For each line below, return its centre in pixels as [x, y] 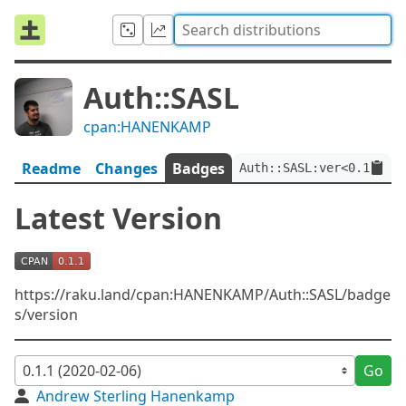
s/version [46, 314]
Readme [51, 169]
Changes [126, 169]
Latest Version [118, 218]
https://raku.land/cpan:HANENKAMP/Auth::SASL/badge [203, 295]
